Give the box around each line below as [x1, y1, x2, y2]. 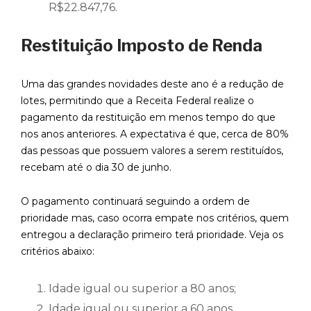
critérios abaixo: [21, 245, 94, 258]
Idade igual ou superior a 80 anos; [49, 282, 236, 296]
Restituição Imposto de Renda [21, 35, 266, 56]
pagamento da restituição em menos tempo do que [21, 111, 276, 124]
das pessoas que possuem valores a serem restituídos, [21, 144, 283, 158]
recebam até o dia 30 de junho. [21, 161, 171, 174]
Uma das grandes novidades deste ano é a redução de [21, 78, 284, 91]
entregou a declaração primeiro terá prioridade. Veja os [21, 228, 283, 242]
